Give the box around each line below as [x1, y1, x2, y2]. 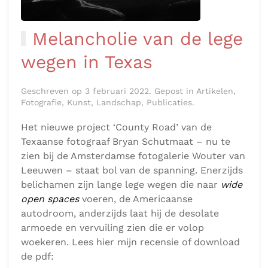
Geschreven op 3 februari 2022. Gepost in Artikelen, [21, 86, 236, 96]
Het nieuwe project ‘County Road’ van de [21, 121, 212, 133]
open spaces [21, 193, 79, 205]
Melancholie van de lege [32, 28, 243, 50]
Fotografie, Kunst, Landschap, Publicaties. [21, 98, 194, 108]
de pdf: [21, 251, 54, 263]
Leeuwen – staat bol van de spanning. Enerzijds [21, 165, 243, 176]
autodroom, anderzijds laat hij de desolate [21, 208, 219, 220]
